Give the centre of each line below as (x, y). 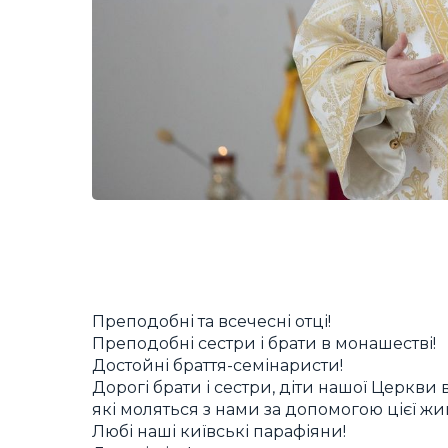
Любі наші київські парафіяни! (219, 432)
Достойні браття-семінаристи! (217, 366)
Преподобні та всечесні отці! (211, 322)
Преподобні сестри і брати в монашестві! (264, 344)
